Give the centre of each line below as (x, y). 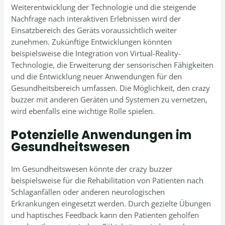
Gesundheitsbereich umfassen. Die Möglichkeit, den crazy (111, 88)
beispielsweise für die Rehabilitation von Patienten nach (107, 180)
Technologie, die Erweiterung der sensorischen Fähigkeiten (113, 65)
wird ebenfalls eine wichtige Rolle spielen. (83, 111)
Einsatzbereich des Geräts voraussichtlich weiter (94, 30)
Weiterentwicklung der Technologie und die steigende (104, 7)
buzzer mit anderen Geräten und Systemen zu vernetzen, (109, 100)
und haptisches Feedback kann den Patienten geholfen (105, 215)
